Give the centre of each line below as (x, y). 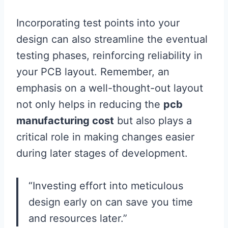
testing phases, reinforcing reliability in (109, 55)
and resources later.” (78, 218)
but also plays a (153, 121)
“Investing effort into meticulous (106, 186)
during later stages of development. (102, 153)
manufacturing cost (65, 121)
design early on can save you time (111, 202)
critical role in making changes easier (105, 137)
